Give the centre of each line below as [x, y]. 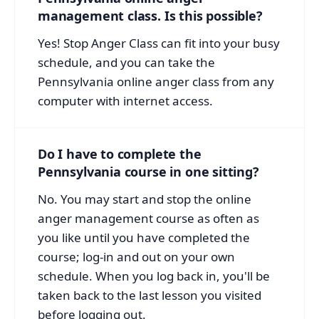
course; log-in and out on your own [136, 256]
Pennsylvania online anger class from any [156, 81]
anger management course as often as [148, 218]
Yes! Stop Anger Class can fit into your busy [159, 43]
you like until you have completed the [144, 237]
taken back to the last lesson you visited [150, 295]
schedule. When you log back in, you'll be [154, 276]
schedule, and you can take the [126, 62]
